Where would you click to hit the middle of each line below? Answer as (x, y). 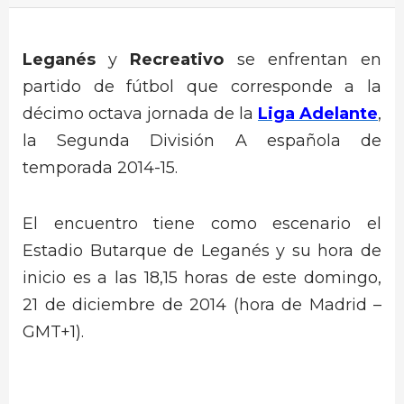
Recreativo (184, 60)
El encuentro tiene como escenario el (202, 224)
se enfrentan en (309, 60)
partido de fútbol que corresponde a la (202, 87)
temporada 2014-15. (100, 168)
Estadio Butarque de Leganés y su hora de (202, 251)
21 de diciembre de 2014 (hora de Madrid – (202, 305)
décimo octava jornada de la (140, 114)
